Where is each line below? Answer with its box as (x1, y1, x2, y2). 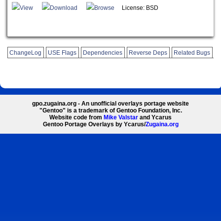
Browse (94, 4, 115, 11)
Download (50, 4, 78, 11)
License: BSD (114, 4, 163, 11)
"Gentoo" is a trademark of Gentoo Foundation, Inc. (39, 108, 182, 114)
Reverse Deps (129, 49, 168, 56)
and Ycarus (138, 114, 172, 121)
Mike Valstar (104, 114, 138, 121)
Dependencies (83, 49, 123, 56)
